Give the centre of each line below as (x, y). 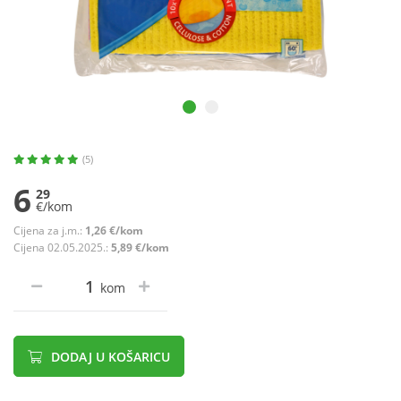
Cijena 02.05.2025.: (62, 248)
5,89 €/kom (140, 248)
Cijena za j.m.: (49, 231)
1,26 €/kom (114, 231)
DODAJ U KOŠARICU (109, 357)
